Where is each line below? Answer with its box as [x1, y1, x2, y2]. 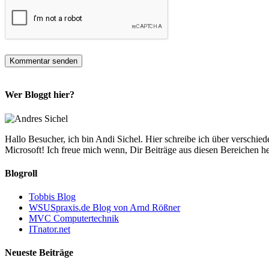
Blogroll [5, 168, 37, 178]
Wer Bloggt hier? [5, 89, 74, 100]
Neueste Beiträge [5, 247, 73, 258]
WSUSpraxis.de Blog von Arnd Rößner [29, 202, 180, 213]
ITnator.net [29, 224, 70, 235]
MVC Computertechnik [29, 213, 119, 224]
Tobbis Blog [29, 192, 76, 202]
